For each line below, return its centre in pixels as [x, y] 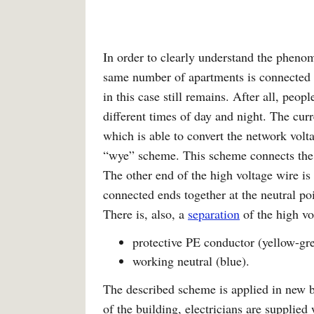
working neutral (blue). [191, 261]
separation [214, 214]
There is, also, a [145, 214]
